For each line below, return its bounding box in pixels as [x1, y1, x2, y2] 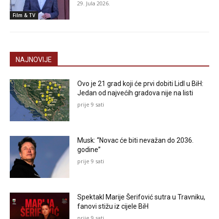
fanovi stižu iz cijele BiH [77, 202, 149, 210]
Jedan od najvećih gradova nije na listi [77, 89, 194, 97]
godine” [77, 145, 101, 153]
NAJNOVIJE [16, 56, 52, 64]
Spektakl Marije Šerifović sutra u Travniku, [77, 193, 206, 201]
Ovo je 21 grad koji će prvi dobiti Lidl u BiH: [77, 80, 204, 88]
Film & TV [13, 12, 35, 19]
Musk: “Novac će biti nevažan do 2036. [77, 136, 194, 144]
